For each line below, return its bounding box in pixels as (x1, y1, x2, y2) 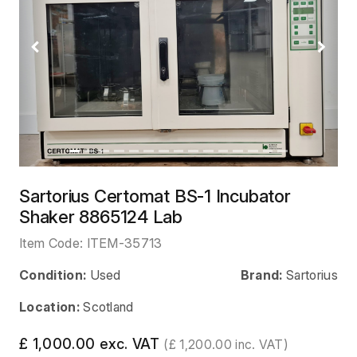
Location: (19, 298, 80, 315)
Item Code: (19, 234, 87, 251)
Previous (33, 47, 87, 64)
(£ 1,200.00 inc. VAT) (163, 336, 288, 352)
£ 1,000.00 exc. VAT (19, 335, 164, 352)
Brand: (240, 266, 283, 283)
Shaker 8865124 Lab (19, 206, 183, 227)
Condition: (19, 266, 87, 283)
